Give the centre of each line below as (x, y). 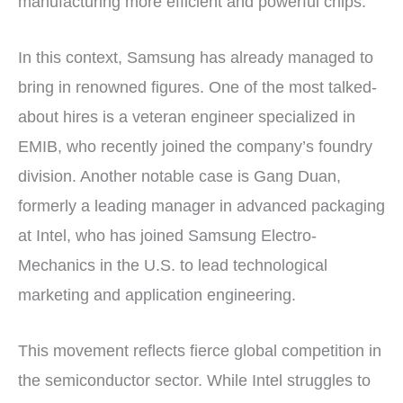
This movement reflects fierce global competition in (200, 350)
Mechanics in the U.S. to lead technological (173, 265)
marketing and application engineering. (157, 295)
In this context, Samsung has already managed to (196, 57)
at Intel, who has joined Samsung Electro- (167, 235)
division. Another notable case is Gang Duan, (179, 176)
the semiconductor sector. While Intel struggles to (194, 380)
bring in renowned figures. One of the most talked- (197, 87)
